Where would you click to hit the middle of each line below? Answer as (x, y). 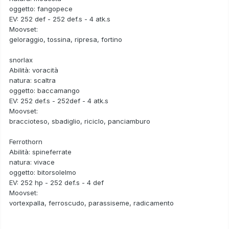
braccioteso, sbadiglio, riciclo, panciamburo (80, 121)
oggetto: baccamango (44, 90)
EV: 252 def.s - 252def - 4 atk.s (59, 100)
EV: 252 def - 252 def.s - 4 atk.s (60, 19)
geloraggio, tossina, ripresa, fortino (66, 39)
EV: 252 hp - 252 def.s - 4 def (56, 182)
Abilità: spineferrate (40, 152)
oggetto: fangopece (41, 8)
